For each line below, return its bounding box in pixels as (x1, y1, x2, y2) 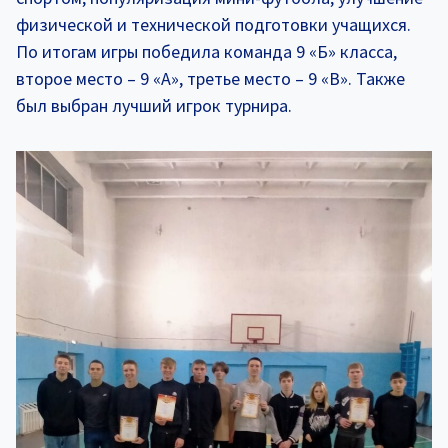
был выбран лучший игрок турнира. (16, 93, 292, 117)
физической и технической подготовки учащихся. (16, 12, 415, 36)
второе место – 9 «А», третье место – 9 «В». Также (16, 66, 405, 90)
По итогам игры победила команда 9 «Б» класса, (16, 39, 397, 63)
